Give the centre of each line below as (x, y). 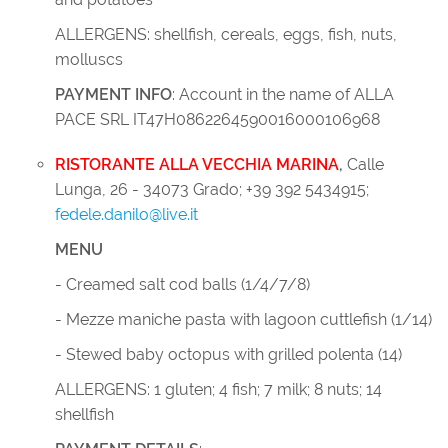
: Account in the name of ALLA (283, 94)
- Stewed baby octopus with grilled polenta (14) (228, 354)
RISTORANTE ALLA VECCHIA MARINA (197, 164)
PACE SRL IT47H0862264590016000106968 (217, 119)
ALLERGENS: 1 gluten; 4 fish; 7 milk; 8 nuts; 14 (218, 389)
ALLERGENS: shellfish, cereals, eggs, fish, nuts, (226, 34)
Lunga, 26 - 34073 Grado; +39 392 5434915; (212, 189)
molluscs (89, 59)
